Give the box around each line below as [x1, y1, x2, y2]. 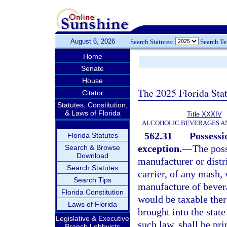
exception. [138, 143, 182, 154]
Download [77, 152, 108, 160]
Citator [82, 89, 103, 97]
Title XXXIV [186, 110, 222, 118]
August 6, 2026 [70, 37, 115, 45]
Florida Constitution [61, 188, 124, 196]
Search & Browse [65, 143, 120, 152]
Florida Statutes [67, 131, 118, 139]
